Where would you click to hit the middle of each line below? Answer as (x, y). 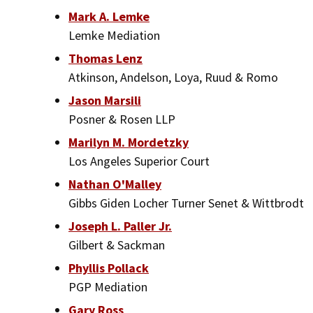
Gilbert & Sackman (117, 245)
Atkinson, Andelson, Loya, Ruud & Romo (173, 77)
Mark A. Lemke (109, 16)
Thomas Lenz (105, 58)
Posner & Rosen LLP (122, 119)
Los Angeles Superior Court (139, 161)
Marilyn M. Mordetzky (129, 142)
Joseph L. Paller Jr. (120, 226)
